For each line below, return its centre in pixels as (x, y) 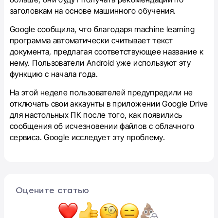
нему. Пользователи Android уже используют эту (100, 63)
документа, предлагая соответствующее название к (107, 51)
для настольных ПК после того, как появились (96, 115)
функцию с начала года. (54, 74)
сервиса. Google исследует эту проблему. (88, 137)
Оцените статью (53, 190)
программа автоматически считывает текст (91, 40)
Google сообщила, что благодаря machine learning (102, 29)
